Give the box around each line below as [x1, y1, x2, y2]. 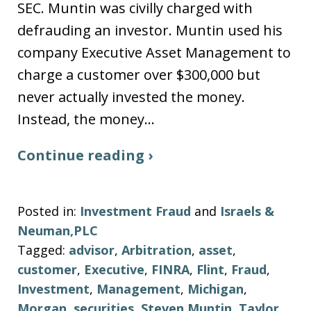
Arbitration [121, 242, 192, 259]
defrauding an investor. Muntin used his [17, 21, 283, 40]
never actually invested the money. [17, 87, 245, 107]
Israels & [220, 203, 274, 220]
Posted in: [17, 203, 76, 220]
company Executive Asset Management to [17, 43, 291, 62]
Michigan [187, 280, 244, 298]
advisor [69, 242, 115, 259]
